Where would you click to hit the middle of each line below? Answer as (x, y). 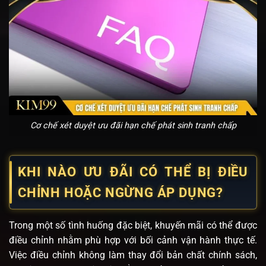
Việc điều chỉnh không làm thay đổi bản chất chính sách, (133, 255)
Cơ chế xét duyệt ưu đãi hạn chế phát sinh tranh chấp (133, 126)
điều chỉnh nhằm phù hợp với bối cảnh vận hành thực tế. (133, 240)
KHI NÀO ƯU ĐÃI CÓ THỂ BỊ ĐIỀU (133, 172)
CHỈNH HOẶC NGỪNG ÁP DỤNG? (121, 192)
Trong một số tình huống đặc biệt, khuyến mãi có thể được (133, 225)
